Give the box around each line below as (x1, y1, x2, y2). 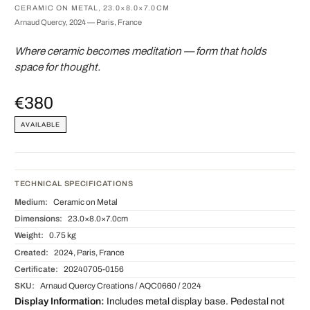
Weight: (15, 231, 44, 240)
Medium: (15, 197, 48, 206)
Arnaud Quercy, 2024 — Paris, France (15, 17, 142, 26)
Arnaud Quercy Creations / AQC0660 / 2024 (38, 281, 201, 290)
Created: (15, 248, 48, 257)
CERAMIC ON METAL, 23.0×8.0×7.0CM (15, 4, 170, 12)
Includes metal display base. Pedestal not (104, 296, 284, 307)
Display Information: (15, 296, 104, 307)
